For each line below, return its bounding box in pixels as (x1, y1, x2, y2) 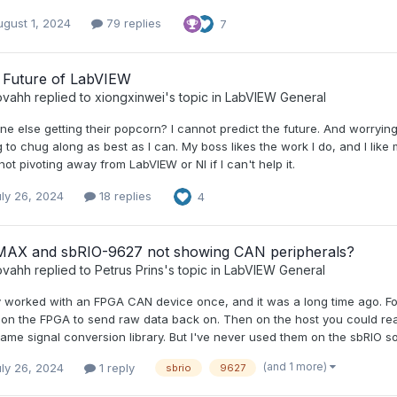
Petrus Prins (94, 261, 164, 277)
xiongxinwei (94, 89, 165, 105)
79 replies (102, 16, 161, 31)
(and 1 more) (262, 360, 330, 374)
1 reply (95, 360, 135, 375)
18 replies (95, 189, 152, 204)
